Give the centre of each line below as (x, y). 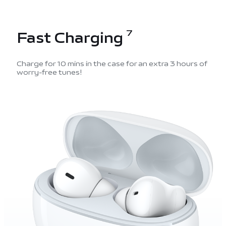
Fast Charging (71, 38)
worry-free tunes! (49, 73)
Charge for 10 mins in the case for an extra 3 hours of (112, 64)
